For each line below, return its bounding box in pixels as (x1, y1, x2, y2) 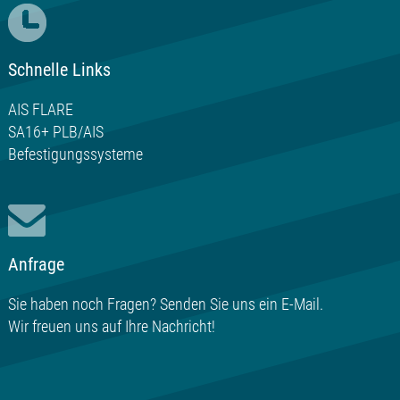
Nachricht (151, 317, 212, 337)
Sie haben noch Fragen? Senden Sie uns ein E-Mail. (7, 295, 323, 314)
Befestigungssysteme (7, 144, 143, 163)
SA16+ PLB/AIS (7, 121, 104, 141)
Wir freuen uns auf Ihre (7, 317, 152, 337)
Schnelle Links (7, 59, 111, 80)
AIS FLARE (7, 99, 73, 119)
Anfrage (7, 254, 64, 276)
